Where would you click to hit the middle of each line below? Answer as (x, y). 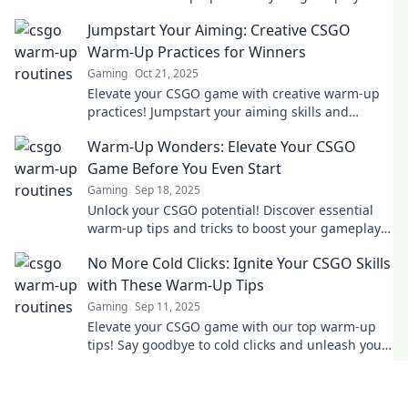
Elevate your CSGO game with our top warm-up (232, 326)
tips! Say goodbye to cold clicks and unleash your (237, 345)
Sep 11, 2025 (168, 306)
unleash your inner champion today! (199, 130)
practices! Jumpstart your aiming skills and (218, 112)
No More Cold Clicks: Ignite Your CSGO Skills (239, 263)
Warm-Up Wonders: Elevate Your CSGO (222, 147)
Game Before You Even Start (184, 168)
